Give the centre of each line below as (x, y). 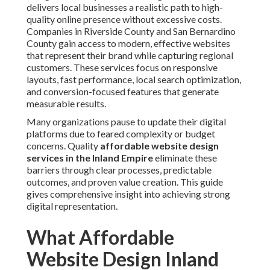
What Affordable (100, 237)
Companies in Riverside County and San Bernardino (131, 31)
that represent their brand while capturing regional (130, 55)
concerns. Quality (63, 146)
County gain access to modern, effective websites (128, 43)
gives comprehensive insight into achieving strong (128, 194)
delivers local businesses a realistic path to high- (125, 7)
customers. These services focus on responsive (122, 67)
